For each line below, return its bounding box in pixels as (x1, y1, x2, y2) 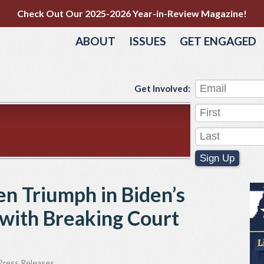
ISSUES (129, 34, 166, 48)
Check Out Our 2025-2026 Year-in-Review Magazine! (17, 8, 247, 19)
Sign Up (200, 153, 235, 164)
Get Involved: (134, 83, 190, 94)
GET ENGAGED (180, 34, 256, 48)
